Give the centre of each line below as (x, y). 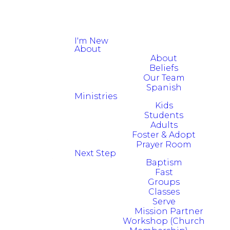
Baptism (164, 162)
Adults (164, 125)
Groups (164, 182)
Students (164, 115)
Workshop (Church (164, 221)
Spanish (164, 88)
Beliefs (164, 68)
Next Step (95, 153)
